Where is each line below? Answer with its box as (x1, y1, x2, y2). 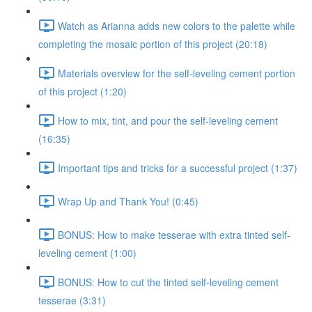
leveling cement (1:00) (38, 246, 136, 260)
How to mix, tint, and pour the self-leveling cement (58, 113, 278, 127)
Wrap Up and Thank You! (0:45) (58, 194, 198, 208)
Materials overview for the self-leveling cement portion (58, 65, 295, 80)
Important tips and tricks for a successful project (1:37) (58, 160, 297, 175)
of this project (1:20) (38, 84, 127, 98)
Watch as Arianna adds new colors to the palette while (58, 18, 295, 33)
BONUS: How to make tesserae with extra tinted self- (58, 227, 290, 242)
